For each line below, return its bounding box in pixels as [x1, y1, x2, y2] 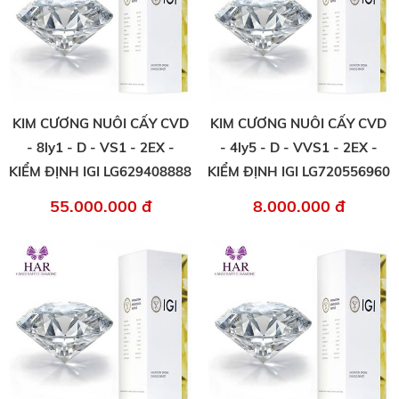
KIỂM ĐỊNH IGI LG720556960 [207, 163, 390, 181]
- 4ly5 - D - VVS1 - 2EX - [219, 139, 378, 157]
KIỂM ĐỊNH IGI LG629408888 [9, 163, 192, 181]
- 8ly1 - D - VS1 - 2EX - [26, 139, 175, 157]
